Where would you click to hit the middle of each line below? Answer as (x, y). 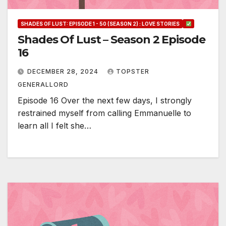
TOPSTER (133, 72)
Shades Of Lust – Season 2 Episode (111, 40)
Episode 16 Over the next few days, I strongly (105, 101)
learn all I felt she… (54, 126)
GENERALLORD (43, 85)
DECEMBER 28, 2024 (64, 72)
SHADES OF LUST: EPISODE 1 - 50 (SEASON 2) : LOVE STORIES (100, 24)
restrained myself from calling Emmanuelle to (104, 113)
